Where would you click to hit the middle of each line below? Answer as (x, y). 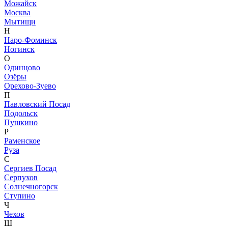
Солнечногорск (31, 187)
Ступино (20, 196)
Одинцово (22, 68)
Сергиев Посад (30, 168)
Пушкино (21, 123)
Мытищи (20, 22)
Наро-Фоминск (31, 40)
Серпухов (21, 178)
